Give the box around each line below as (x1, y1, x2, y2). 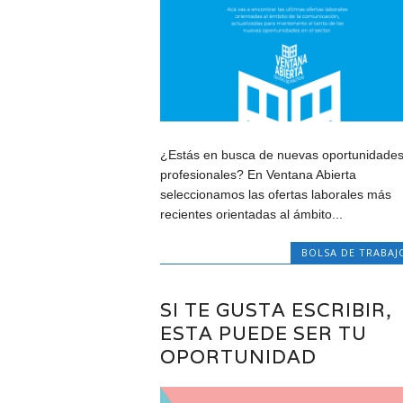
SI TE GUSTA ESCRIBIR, (159, 297, 392, 322)
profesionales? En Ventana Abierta (159, 166, 356, 182)
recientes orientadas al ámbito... (159, 206, 343, 221)
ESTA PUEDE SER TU (159, 320, 367, 345)
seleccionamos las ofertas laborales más (159, 186, 391, 201)
